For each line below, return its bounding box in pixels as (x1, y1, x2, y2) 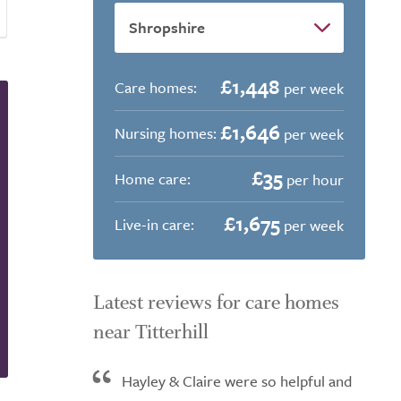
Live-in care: (115, 213, 194, 235)
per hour (283, 168, 344, 191)
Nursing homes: (115, 122, 217, 144)
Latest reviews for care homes (93, 290, 339, 315)
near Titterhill (93, 320, 209, 345)
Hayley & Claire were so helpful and (122, 370, 352, 392)
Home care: (115, 167, 191, 190)
